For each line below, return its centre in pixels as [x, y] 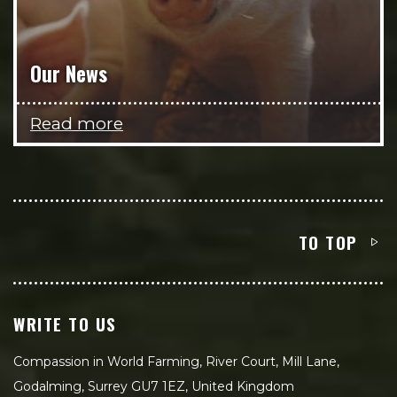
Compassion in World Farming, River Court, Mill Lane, [176, 362]
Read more [77, 123]
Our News [69, 73]
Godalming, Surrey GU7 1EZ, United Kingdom [154, 386]
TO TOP [328, 242]
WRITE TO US [65, 323]
